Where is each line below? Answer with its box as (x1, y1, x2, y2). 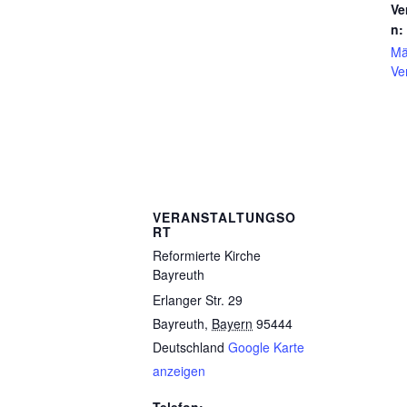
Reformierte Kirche (153, 246, 261, 264)
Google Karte (228, 338, 304, 356)
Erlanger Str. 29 (153, 291, 243, 309)
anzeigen (153, 362, 205, 380)
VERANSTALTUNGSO (153, 208, 296, 226)
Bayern (212, 314, 253, 333)
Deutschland (153, 338, 224, 356)
